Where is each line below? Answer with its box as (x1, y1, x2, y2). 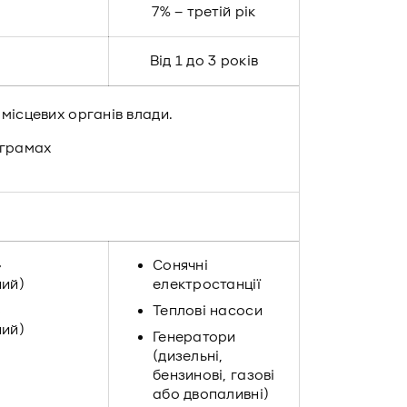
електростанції (153, 276, 261, 293)
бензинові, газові (153, 367, 275, 383)
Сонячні (153, 257, 208, 273)
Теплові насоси (153, 303, 263, 319)
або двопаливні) (153, 386, 270, 402)
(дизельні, (153, 348, 223, 364)
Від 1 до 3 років (149, 53, 259, 69)
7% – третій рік (152, 4, 256, 20)
